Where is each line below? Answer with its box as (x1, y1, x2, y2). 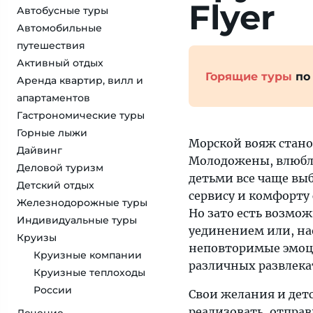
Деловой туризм (17, 161, 103, 174)
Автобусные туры (17, 4, 108, 17)
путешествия (17, 39, 85, 52)
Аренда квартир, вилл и (17, 74, 143, 87)
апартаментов (17, 92, 90, 104)
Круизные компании (34, 249, 142, 261)
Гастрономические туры (17, 109, 145, 122)
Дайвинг (17, 144, 62, 156)
